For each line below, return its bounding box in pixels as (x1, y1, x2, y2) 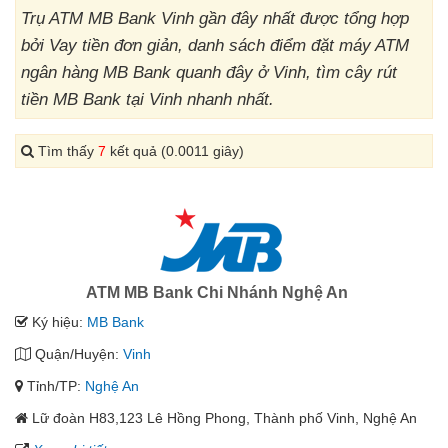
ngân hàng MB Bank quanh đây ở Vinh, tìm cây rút (21, 63, 397, 82)
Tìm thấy (34, 143, 98, 159)
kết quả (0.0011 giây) (106, 143, 244, 159)
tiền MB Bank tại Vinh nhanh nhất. (21, 90, 274, 109)
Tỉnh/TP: (23, 378, 85, 394)
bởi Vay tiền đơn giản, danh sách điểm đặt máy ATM (21, 36, 409, 55)
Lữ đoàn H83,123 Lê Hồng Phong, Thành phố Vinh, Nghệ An (32, 410, 417, 426)
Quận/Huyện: (31, 346, 123, 362)
